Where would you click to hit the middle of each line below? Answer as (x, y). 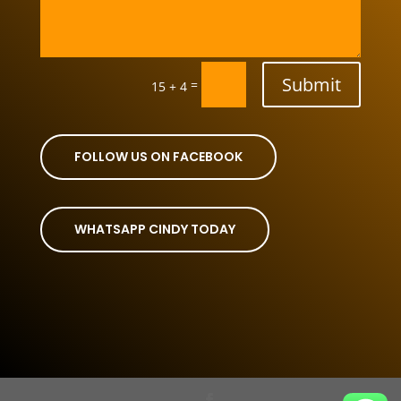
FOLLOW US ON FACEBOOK (158, 157)
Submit (312, 84)
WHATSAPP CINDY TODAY (154, 230)
